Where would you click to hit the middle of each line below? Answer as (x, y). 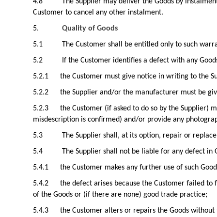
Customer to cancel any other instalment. (98, 13)
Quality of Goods (90, 29)
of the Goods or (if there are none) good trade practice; (120, 195)
